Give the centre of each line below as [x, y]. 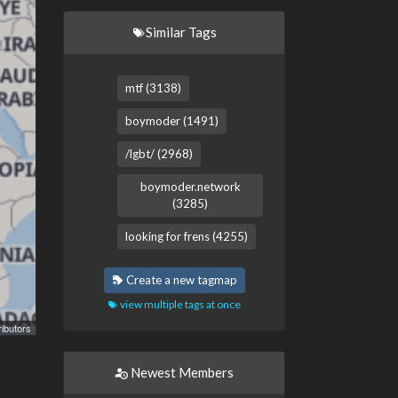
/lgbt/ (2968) [159, 154]
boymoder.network [190, 187]
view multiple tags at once [179, 304]
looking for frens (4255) [187, 236]
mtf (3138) [153, 88]
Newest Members [181, 372]
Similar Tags [181, 32]
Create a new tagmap [180, 280]
